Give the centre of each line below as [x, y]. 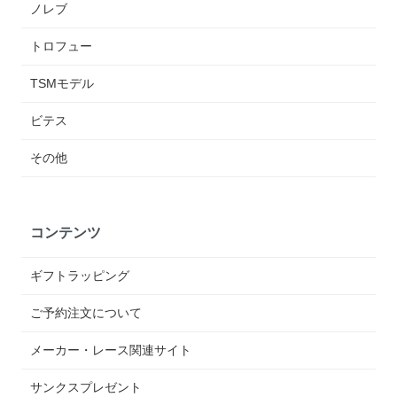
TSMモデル [62, 83]
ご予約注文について [86, 312]
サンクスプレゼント [86, 387]
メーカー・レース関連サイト [111, 350]
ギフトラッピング [80, 275]
